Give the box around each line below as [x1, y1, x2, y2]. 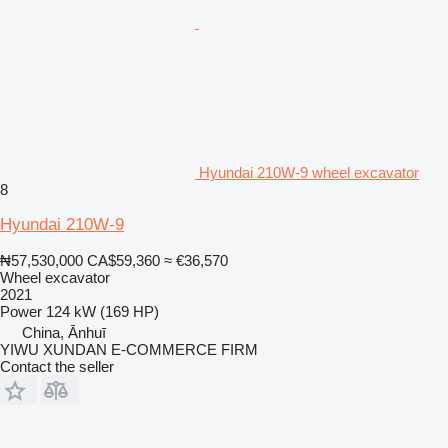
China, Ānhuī [22, 323, 106, 341]
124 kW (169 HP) [46, 302, 159, 320]
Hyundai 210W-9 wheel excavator [199, 163, 419, 181]
